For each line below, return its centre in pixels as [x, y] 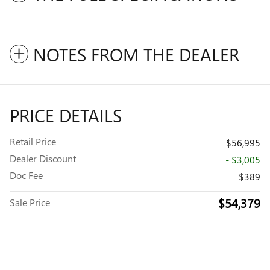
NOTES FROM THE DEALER [136, 54]
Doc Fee [26, 175]
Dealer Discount [43, 158]
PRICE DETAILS [66, 115]
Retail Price [33, 141]
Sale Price [30, 202]
